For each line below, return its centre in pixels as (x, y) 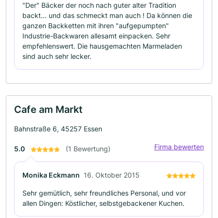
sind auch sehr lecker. (57, 56)
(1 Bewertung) (88, 149)
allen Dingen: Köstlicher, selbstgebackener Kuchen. (103, 203)
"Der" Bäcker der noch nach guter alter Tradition (99, 5)
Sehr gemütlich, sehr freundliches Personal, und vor (104, 193)
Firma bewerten (179, 147)
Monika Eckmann (51, 175)
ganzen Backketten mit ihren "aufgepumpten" (96, 26)
